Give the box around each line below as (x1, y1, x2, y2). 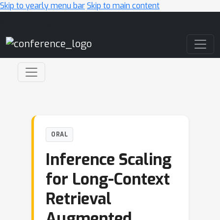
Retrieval (46, 189, 111, 209)
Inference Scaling (46, 149, 171, 170)
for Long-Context (46, 169, 170, 190)
